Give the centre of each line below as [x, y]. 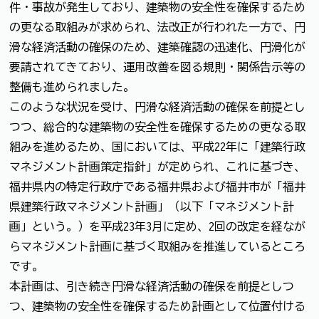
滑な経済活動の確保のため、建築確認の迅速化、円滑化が [157, 47]
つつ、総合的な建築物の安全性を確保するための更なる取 [157, 126]
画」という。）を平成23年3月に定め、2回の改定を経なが [157, 226]
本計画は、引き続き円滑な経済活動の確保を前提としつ [152, 286]
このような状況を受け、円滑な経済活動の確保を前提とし [157, 106]
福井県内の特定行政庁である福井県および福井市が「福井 [157, 186]
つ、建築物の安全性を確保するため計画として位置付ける [157, 306]
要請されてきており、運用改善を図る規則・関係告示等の [157, 67]
